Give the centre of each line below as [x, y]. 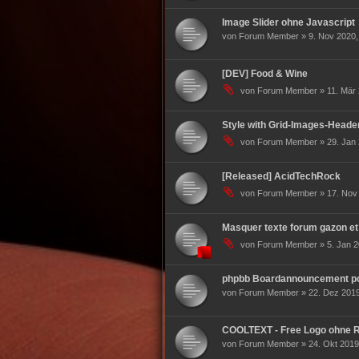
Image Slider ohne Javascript [288, 22]
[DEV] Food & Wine [264, 74]
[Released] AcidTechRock [281, 176]
